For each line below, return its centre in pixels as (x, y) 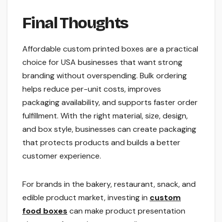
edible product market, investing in (86, 197)
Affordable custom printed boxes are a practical (110, 49)
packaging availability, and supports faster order (110, 102)
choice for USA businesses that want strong (102, 62)
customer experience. (62, 156)
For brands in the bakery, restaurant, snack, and (109, 184)
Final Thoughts (75, 23)
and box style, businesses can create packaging (109, 129)
